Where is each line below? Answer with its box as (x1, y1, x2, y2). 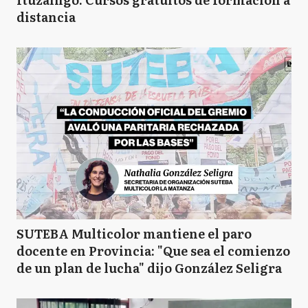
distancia (16, 8, 76, 26)
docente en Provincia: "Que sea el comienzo (16, 241, 290, 260)
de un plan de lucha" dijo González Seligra (16, 258, 282, 277)
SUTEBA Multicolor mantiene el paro (16, 224, 252, 243)
